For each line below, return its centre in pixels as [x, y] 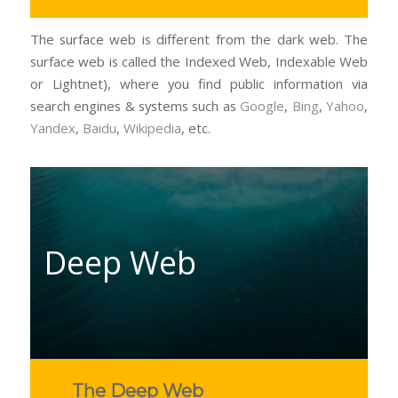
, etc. [195, 128]
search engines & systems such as [135, 106]
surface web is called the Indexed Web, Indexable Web [199, 62]
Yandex [52, 128]
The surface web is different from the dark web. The [199, 40]
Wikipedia [152, 128]
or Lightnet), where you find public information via [199, 84]
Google [263, 106]
